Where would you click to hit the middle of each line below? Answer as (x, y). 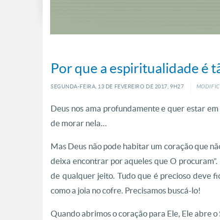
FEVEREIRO (129, 86)
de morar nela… (79, 123)
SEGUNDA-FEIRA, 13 (78, 86)
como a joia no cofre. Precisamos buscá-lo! (126, 190)
